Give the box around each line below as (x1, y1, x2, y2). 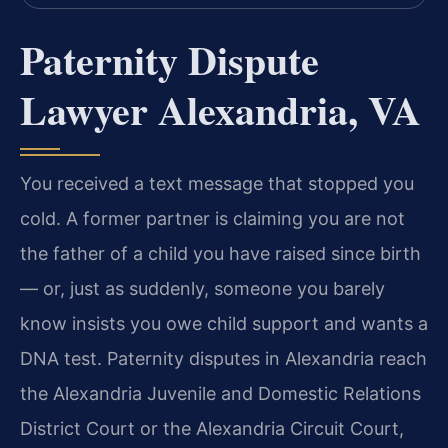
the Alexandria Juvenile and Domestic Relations (20, 382, 421, 404)
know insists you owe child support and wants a (20, 312, 428, 334)
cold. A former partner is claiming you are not (20, 207, 405, 229)
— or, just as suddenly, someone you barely (20, 277, 385, 299)
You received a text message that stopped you (20, 172, 414, 194)
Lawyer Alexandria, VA (20, 79, 421, 139)
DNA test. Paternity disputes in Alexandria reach (20, 347, 427, 369)
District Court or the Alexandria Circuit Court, (20, 417, 404, 439)
